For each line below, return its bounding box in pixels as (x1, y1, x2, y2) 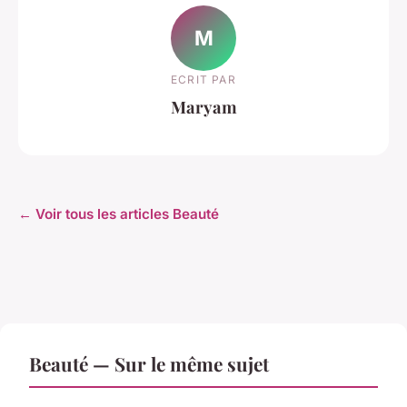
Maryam (170, 94, 237, 118)
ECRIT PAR (171, 72, 236, 86)
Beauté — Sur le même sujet (29, 351, 269, 377)
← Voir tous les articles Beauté (18, 205, 219, 223)
